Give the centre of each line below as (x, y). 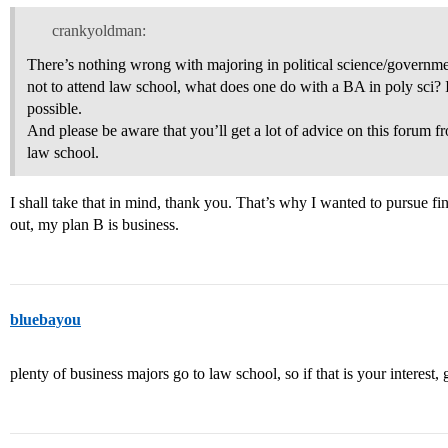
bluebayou (45, 319)
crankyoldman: (98, 30)
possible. (54, 108)
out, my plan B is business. (94, 224)
